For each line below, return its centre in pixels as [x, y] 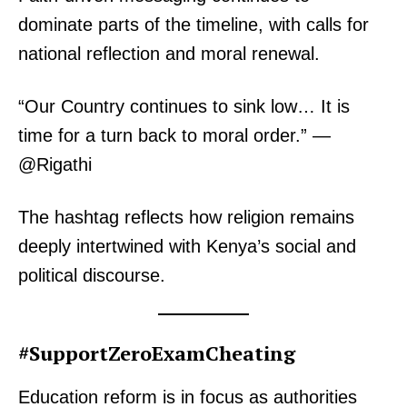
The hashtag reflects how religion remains [186, 218]
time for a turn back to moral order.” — [174, 136]
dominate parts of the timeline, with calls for [194, 25]
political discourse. [92, 276]
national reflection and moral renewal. [169, 54]
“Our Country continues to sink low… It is [184, 107]
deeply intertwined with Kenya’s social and [187, 247]
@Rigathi [55, 165]
